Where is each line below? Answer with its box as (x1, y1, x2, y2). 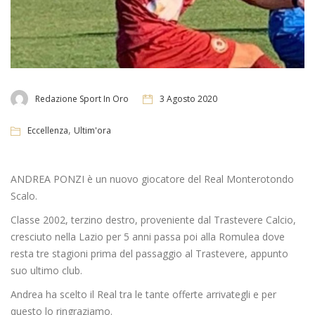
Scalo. (11, 189, 37, 203)
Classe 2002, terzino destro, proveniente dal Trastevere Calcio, (11, 213, 296, 227)
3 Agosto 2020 (160, 92, 217, 105)
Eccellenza (27, 124, 68, 137)
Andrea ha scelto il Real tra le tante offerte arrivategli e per (11, 288, 276, 302)
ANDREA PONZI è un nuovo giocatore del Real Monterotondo (11, 172, 294, 186)
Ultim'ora (74, 124, 111, 137)
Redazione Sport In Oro (35, 92, 129, 105)
